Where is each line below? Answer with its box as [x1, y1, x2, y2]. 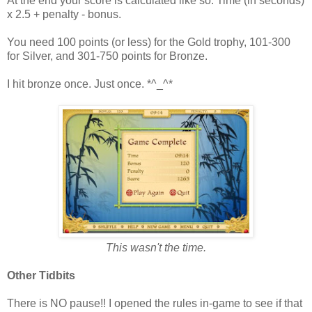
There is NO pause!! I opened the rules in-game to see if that [7, 297, 302, 310]
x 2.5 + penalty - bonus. [7, 8, 121, 21]
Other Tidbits [7, 270, 75, 282]
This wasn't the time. [106, 242, 206, 254]
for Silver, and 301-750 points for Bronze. [7, 50, 208, 63]
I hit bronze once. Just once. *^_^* [7, 78, 173, 91]
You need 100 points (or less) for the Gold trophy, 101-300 [7, 36, 290, 49]
